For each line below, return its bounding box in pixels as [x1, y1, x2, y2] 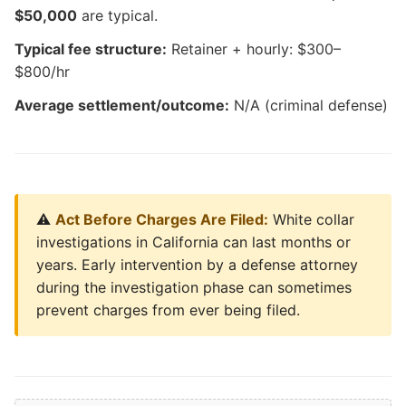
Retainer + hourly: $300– [167, 40, 341, 58]
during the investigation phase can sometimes [36, 278, 352, 296]
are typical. [77, 6, 158, 24]
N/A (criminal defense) [229, 96, 388, 114]
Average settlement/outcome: [14, 96, 229, 114]
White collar [268, 210, 354, 228]
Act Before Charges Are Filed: [55, 210, 268, 228]
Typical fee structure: [14, 40, 167, 58]
